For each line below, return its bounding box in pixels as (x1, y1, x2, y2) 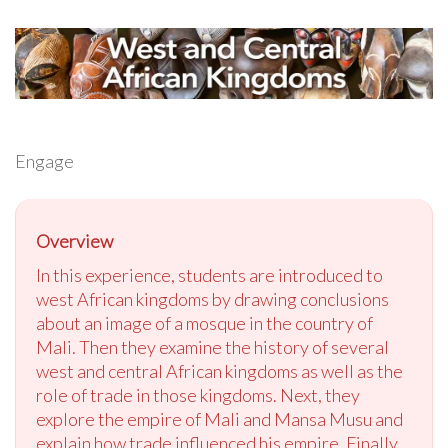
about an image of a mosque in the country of (36, 312, 373, 335)
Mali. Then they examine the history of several (36, 336, 389, 359)
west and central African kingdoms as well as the (36, 360, 403, 383)
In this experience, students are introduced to (36, 264, 383, 287)
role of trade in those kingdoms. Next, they (36, 384, 360, 407)
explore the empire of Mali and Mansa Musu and (36, 408, 403, 431)
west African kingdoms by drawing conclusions (36, 288, 389, 311)
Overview (36, 230, 113, 253)
